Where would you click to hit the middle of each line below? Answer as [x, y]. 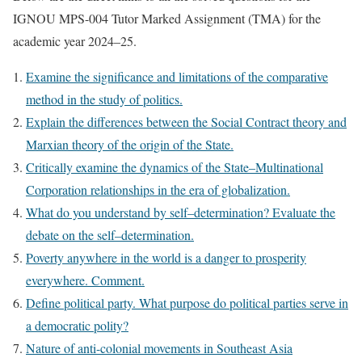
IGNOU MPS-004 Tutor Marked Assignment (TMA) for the [167, 18]
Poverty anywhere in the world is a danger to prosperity [166, 257]
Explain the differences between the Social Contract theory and [186, 121]
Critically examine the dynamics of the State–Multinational [175, 166]
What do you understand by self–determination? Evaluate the [181, 212]
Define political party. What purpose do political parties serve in [187, 302]
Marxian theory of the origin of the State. [130, 144]
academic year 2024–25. [75, 40]
